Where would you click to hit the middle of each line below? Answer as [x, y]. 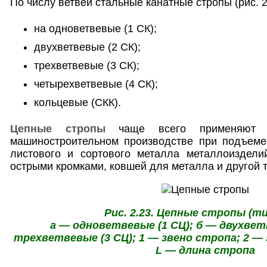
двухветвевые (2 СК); [87, 47]
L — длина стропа [205, 250]
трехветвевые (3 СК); [87, 65]
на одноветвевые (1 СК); [95, 28]
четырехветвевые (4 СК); [96, 84]
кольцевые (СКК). [77, 102]
